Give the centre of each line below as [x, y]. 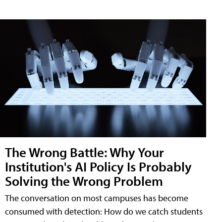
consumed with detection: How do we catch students [104, 211]
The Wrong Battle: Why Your [84, 152]
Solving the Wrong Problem [84, 181]
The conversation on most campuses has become [97, 198]
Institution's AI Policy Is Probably [98, 166]
